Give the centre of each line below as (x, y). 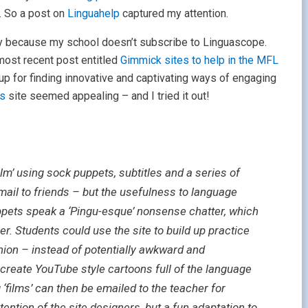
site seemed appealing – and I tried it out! (108, 96)
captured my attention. (174, 13)
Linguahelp (93, 13)
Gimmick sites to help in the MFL (199, 60)
